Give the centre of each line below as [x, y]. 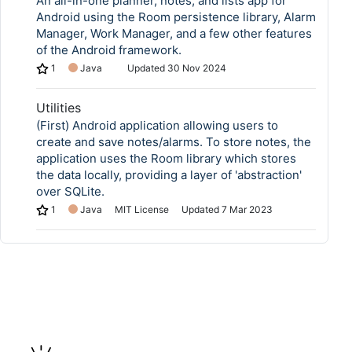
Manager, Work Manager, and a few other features [174, 33]
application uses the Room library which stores [166, 158]
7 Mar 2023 [247, 209]
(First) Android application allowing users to [157, 125]
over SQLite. [70, 191]
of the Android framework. [109, 50]
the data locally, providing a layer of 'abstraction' [169, 175]
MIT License [142, 209]
